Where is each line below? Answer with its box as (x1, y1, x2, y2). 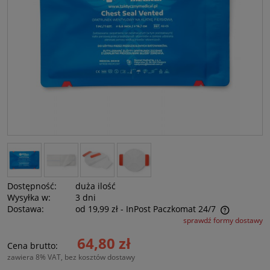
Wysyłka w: (7, 192, 51, 204)
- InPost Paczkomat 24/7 (121, 203, 216, 215)
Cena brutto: (7, 240, 58, 252)
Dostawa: (7, 203, 44, 215)
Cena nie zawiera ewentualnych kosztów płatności (19, 216, 198, 227)
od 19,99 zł (75, 203, 119, 215)
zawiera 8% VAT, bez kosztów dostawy (7, 252, 135, 263)
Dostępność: (7, 180, 57, 192)
